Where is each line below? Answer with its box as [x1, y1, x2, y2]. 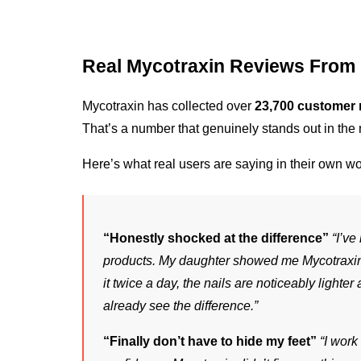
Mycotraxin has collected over [82, 98, 255, 113]
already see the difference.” [103, 298, 258, 313]
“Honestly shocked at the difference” [103, 230, 329, 245]
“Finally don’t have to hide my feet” [103, 334, 317, 348]
